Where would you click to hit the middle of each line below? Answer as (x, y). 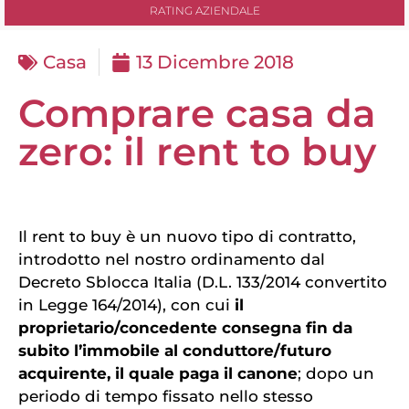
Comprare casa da (197, 114)
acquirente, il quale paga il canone (158, 374)
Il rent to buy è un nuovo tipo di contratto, (187, 237)
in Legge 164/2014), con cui (126, 305)
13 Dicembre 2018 (215, 63)
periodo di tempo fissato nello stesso (166, 397)
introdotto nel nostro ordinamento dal (172, 260)
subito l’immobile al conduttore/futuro (175, 351)
